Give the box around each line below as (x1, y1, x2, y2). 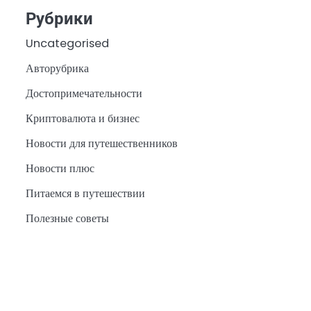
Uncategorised (25, 35, 109, 51)
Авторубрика (25, 60, 89, 76)
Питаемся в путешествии (25, 185, 145, 201)
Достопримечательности (25, 85, 142, 101)
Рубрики (25, 8, 93, 28)
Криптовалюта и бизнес (25, 110, 140, 126)
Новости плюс (25, 160, 94, 176)
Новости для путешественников (25, 135, 178, 151)
